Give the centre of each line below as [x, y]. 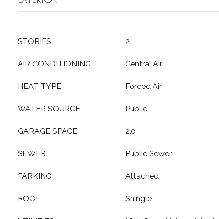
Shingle [138, 199]
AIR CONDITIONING [54, 64]
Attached [142, 176]
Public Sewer [148, 154]
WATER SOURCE [49, 109]
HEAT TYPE [39, 86]
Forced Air [143, 86]
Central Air [144, 64]
